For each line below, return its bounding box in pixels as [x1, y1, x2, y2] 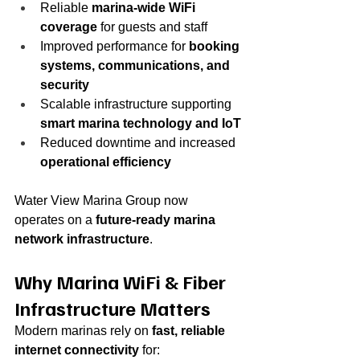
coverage [40, 19, 97, 34]
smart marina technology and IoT [40, 116, 241, 130]
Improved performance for [40, 39, 189, 53]
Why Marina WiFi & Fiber [14, 268, 230, 293]
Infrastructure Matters [14, 295, 211, 320]
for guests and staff [97, 19, 207, 34]
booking [189, 39, 243, 53]
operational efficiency [40, 154, 171, 169]
